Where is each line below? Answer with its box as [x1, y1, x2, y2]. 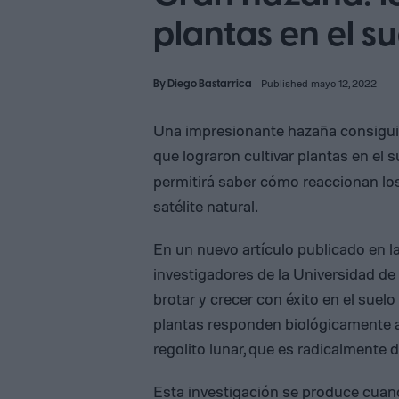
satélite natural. [153, 196, 258, 216]
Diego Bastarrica [167, 77, 252, 92]
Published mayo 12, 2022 [261, 77, 377, 90]
